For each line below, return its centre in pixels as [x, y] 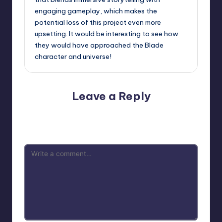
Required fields [173, 112]
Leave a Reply [111, 96]
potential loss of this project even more [98, 23]
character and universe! [73, 57]
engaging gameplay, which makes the [96, 11]
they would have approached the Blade [99, 45]
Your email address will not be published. [88, 112]
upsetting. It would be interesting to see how [107, 34]
